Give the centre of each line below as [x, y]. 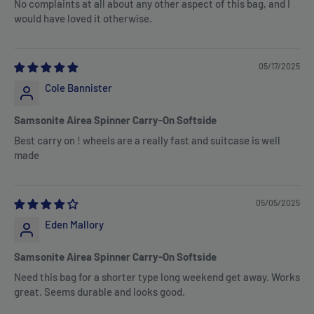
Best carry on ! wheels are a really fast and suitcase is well [147, 141]
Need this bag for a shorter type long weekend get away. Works [157, 277]
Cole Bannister [78, 88]
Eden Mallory [74, 225]
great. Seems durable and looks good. [100, 292]
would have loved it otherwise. [83, 19]
